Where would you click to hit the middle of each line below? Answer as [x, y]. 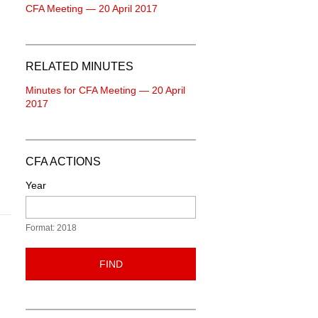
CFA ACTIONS [63, 161]
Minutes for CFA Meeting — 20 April [105, 90]
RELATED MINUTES [79, 66]
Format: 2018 [51, 228]
